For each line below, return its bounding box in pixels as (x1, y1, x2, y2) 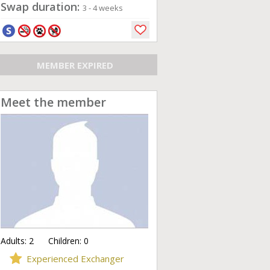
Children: (34, 235, 84, 246)
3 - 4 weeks (83, 2, 123, 13)
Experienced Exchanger (27, 253, 124, 265)
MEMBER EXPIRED (37, 58, 113, 71)
